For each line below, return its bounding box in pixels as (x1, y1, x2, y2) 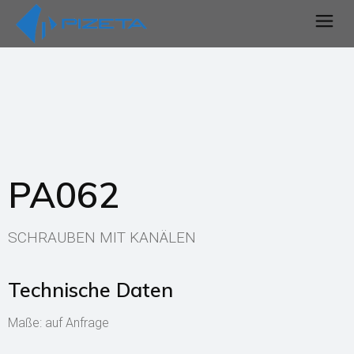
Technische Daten (8, 277, 173, 302)
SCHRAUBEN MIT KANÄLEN (8, 228, 196, 247)
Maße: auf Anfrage (8, 315, 109, 330)
